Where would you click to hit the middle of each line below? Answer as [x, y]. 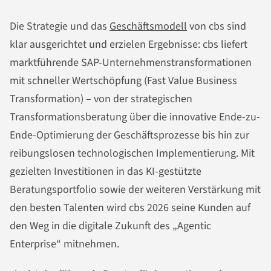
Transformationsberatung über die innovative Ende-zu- [135, 117]
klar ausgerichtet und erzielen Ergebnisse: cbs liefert [129, 45]
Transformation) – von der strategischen [101, 99]
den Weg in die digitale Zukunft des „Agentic [110, 226]
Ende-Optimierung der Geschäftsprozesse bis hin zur [129, 135]
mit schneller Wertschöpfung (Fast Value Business [123, 81]
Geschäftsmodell [148, 27]
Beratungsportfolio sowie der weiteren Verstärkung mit [135, 190]
